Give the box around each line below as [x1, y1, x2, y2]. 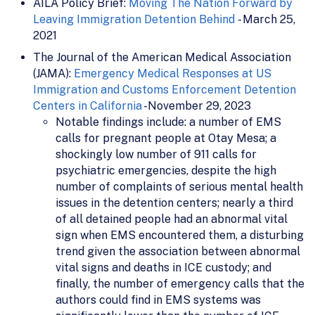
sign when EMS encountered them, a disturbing [56, 228, 304, 242]
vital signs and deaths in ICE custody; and [56, 260, 271, 274]
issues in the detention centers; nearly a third [56, 195, 293, 210]
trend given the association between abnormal [56, 244, 300, 258]
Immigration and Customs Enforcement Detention [33, 82, 296, 96]
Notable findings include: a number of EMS [56, 115, 281, 129]
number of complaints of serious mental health [56, 179, 303, 193]
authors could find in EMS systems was [56, 292, 261, 307]
